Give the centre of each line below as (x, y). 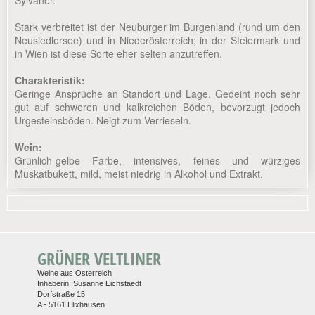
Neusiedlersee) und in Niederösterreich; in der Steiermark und (157, 40)
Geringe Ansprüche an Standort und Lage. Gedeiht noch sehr (157, 94)
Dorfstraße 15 (61, 294)
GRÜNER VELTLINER (99, 259)
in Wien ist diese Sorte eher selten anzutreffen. (118, 54)
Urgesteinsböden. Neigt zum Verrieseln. (103, 121)
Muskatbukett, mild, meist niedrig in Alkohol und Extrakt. (139, 174)
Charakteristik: (50, 81)
